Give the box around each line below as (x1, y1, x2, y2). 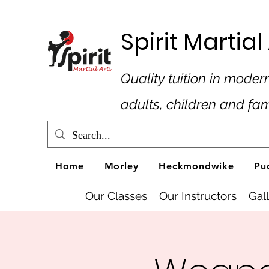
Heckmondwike (159, 160, 234, 172)
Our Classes (85, 189, 147, 202)
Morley (104, 160, 139, 172)
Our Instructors (159, 189, 237, 202)
